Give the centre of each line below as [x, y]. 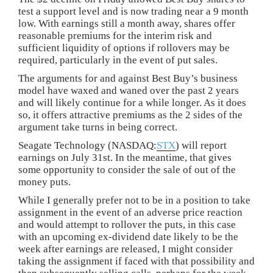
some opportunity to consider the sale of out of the [127, 170]
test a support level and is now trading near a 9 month [133, 11]
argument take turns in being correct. [98, 127]
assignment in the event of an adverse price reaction [130, 212]
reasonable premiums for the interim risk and [115, 36]
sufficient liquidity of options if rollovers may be [124, 48]
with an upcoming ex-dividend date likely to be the [128, 237]
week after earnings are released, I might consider [126, 249]
